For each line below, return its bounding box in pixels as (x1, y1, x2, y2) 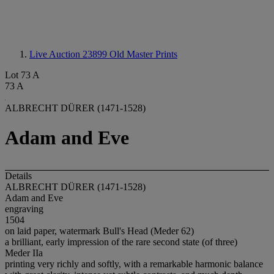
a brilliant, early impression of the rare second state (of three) (5, 236, 237, 247)
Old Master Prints (109, 49, 177, 59)
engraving (5, 203, 43, 214)
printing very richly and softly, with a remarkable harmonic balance (5, 258, 263, 269)
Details (5, 170, 32, 181)
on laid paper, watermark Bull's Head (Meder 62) (5, 225, 194, 236)
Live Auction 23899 (29, 49, 109, 59)
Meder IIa (5, 247, 43, 258)
